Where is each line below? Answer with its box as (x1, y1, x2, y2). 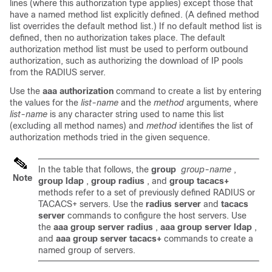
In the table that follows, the (38, 165, 151, 174)
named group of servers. (38, 245, 135, 255)
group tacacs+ (169, 176, 229, 186)
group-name (181, 165, 231, 174)
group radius (91, 176, 144, 186)
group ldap (38, 176, 84, 186)
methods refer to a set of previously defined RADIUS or (38, 188, 255, 197)
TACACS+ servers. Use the (38, 199, 146, 209)
